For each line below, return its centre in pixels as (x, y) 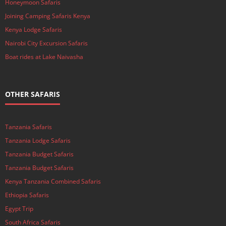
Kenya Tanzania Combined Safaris (53, 181)
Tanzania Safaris (29, 127)
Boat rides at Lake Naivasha (44, 57)
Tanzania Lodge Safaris (38, 140)
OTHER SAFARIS (33, 94)
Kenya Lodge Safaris (34, 30)
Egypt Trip (19, 209)
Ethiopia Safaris (27, 195)
